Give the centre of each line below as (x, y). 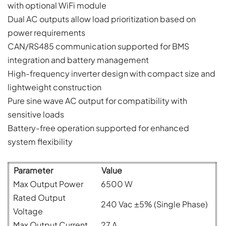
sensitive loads (36, 114)
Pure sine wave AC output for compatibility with (97, 100)
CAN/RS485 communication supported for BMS (98, 46)
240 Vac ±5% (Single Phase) (154, 204)
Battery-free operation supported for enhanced (98, 128)
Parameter (31, 170)
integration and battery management (78, 60)
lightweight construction (54, 87)
